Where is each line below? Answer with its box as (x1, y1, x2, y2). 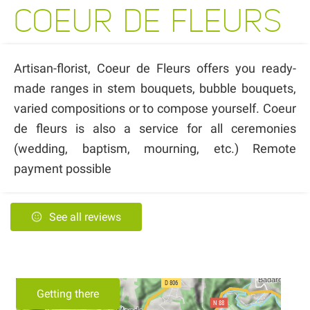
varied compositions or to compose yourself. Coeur (14, 100, 296, 116)
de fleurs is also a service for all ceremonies (14, 120, 296, 136)
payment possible (14, 161, 111, 176)
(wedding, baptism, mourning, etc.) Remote (14, 140, 296, 156)
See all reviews (49, 210, 121, 224)
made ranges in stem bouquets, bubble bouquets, (14, 80, 296, 95)
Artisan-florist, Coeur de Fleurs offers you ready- (14, 60, 296, 75)
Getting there (37, 286, 99, 300)
